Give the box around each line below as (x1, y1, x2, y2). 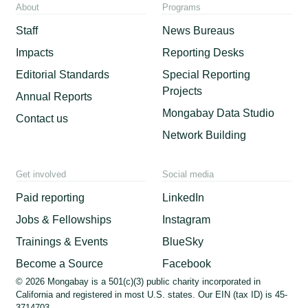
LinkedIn (162, 192, 204, 204)
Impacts (16, 46, 54, 58)
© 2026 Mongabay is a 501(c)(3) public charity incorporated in (16, 276, 261, 287)
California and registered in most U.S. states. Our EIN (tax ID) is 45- (16, 289, 288, 300)
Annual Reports (16, 90, 93, 102)
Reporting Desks (162, 46, 244, 58)
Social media (162, 169, 214, 180)
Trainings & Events (16, 236, 109, 248)
